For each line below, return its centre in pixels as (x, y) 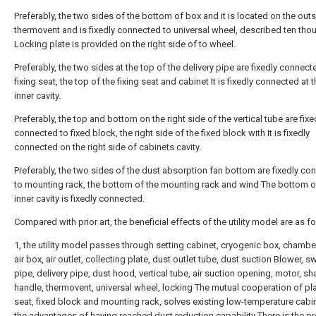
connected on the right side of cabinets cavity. (108, 147)
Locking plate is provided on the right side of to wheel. (125, 44)
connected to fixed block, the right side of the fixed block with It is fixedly (162, 133)
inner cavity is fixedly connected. (79, 199)
